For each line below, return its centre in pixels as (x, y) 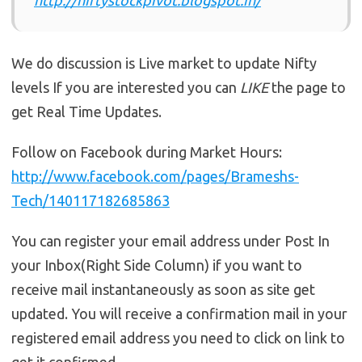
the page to (307, 87)
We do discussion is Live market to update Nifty (164, 63)
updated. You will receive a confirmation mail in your (179, 313)
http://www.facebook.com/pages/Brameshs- (155, 176)
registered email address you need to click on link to (178, 337)
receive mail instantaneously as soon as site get (163, 289)
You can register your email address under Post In (170, 240)
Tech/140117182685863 (90, 200)
